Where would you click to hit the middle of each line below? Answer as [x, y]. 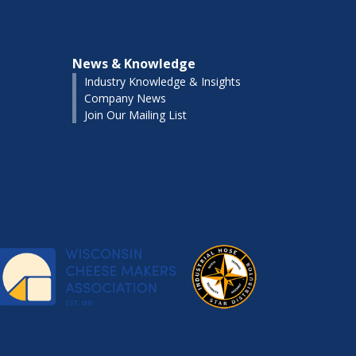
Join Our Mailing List [135, 115]
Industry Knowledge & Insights [163, 81]
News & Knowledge [134, 64]
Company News [125, 98]
